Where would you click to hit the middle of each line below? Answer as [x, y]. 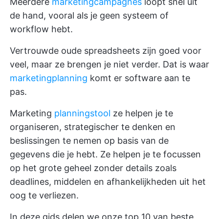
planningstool [82, 113]
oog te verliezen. [44, 195]
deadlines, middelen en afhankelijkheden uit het [108, 182]
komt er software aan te [139, 78]
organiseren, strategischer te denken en [93, 127]
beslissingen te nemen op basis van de [89, 141]
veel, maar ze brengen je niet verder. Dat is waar [109, 64]
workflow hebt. [41, 29]
